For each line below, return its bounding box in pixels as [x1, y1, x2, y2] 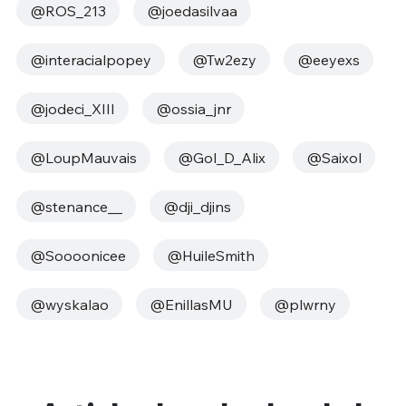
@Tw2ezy [191, 50, 256, 69]
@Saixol [305, 148, 362, 167]
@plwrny [273, 295, 336, 314]
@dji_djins [162, 197, 231, 216]
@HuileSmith [166, 246, 255, 265]
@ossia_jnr [155, 99, 231, 118]
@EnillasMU [149, 295, 233, 314]
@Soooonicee [29, 246, 126, 265]
